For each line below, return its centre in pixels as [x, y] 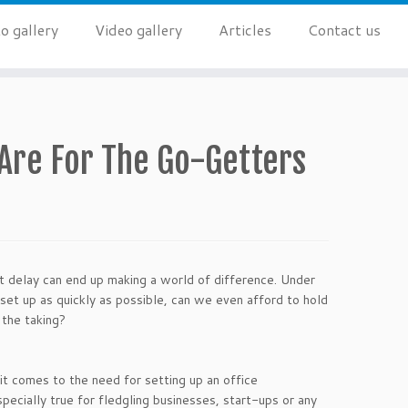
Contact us [344, 30]
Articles [245, 30]
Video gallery [138, 30]
